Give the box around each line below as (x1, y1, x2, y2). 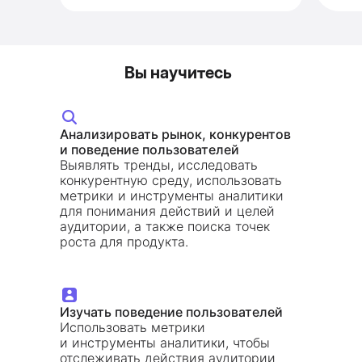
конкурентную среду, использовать (60, 172, 282, 188)
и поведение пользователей (60, 141, 239, 158)
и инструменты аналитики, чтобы (60, 335, 270, 351)
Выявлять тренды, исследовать (60, 157, 258, 173)
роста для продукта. (60, 234, 188, 250)
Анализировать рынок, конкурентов (60, 126, 291, 142)
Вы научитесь (124, 63, 232, 82)
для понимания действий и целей (60, 203, 275, 219)
